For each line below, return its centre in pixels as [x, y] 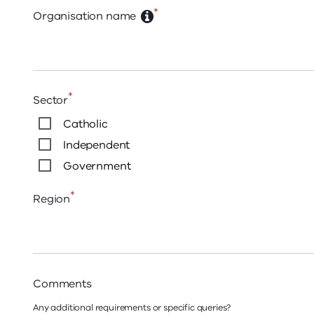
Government [97, 166]
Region [52, 199]
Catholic [86, 124]
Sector [51, 101]
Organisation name [85, 16]
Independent [97, 145]
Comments [62, 284]
